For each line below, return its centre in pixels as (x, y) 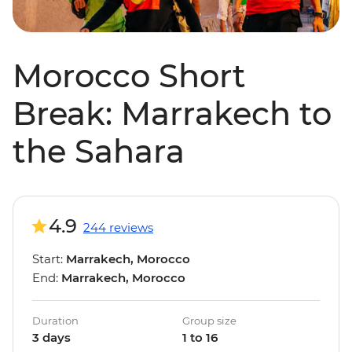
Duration (55, 321)
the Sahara (99, 152)
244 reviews (118, 228)
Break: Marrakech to (172, 114)
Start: (49, 259)
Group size (209, 321)
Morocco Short (129, 76)
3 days (51, 338)
